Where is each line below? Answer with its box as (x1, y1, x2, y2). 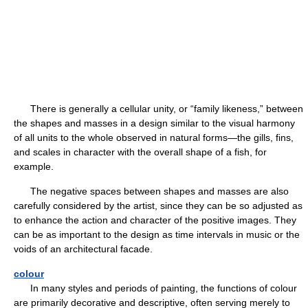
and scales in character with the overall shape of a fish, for (14, 146, 267, 157)
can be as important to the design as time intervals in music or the (14, 228, 300, 240)
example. (14, 160, 54, 172)
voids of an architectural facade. (14, 243, 153, 254)
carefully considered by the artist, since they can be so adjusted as (14, 199, 302, 211)
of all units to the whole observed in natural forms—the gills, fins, (14, 131, 294, 143)
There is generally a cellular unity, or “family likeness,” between (14, 102, 303, 114)
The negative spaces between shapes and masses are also (14, 185, 289, 197)
